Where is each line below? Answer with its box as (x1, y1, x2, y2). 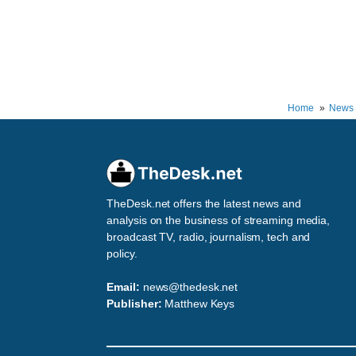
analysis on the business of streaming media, (106, 214, 331, 227)
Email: (106, 281, 140, 294)
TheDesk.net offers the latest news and (106, 197, 301, 211)
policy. (106, 247, 137, 261)
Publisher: (106, 297, 162, 311)
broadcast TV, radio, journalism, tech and (106, 230, 311, 244)
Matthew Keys (164, 297, 235, 311)
